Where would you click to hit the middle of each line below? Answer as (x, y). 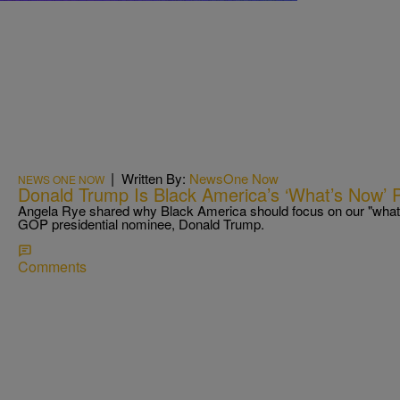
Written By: (155, 178)
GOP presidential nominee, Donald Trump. (141, 223)
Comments (52, 266)
